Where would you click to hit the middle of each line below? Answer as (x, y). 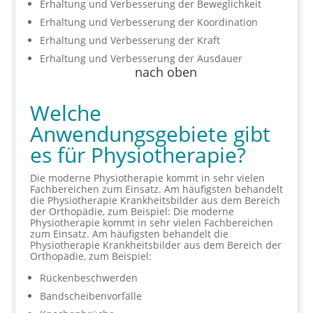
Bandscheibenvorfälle (90, 296)
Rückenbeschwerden (88, 278)
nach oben (166, 72)
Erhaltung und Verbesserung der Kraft (130, 40)
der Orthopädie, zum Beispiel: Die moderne (132, 211)
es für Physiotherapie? (138, 155)
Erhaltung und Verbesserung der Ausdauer (141, 58)
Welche (65, 113)
